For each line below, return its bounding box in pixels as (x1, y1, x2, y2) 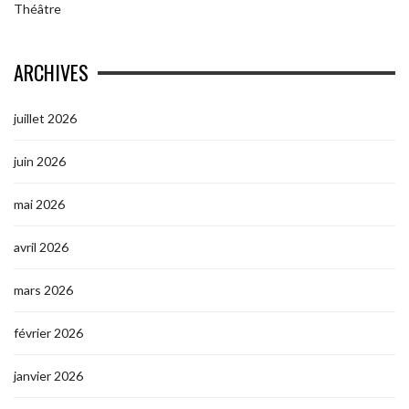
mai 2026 (14, 196, 65, 212)
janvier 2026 (14, 368, 83, 383)
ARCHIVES (14, 58, 89, 87)
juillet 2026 (14, 110, 77, 126)
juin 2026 (14, 153, 66, 169)
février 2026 (14, 325, 83, 341)
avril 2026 (14, 239, 68, 255)
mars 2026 (14, 282, 73, 298)
